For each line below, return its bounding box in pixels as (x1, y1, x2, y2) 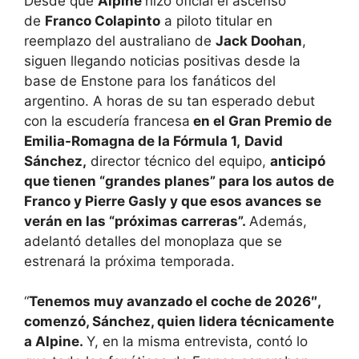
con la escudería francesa (24, 112, 190, 129)
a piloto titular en (160, 12, 272, 29)
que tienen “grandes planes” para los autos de (24, 172, 334, 189)
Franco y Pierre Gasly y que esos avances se (24, 192, 321, 209)
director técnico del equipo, (87, 152, 270, 169)
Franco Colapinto (45, 12, 160, 29)
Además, (249, 212, 307, 229)
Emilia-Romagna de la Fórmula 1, (24, 132, 240, 149)
